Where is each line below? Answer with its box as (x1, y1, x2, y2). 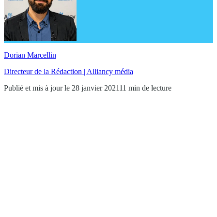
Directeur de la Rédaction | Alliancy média (4, 67, 133, 76)
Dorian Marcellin (4, 50, 56, 59)
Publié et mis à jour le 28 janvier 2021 (4, 83, 119, 92)
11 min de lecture (119, 83, 171, 92)
